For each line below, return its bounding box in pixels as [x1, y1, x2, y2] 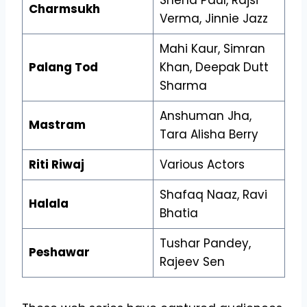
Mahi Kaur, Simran [159, 40, 265, 57]
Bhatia [159, 204, 198, 221]
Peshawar [28, 243, 90, 260]
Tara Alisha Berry [159, 125, 258, 143]
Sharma [159, 77, 207, 94]
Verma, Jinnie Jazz [159, 10, 268, 27]
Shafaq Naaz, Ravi [159, 186, 267, 203]
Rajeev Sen [159, 253, 225, 270]
